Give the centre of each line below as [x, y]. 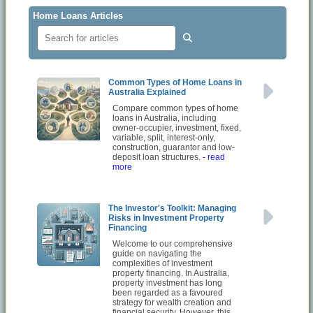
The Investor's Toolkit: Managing [173, 208]
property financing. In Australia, [171, 273]
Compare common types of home [176, 108]
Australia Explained [147, 92]
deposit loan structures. [158, 157]
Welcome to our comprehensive [173, 243]
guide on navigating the [158, 253]
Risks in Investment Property [167, 218]
